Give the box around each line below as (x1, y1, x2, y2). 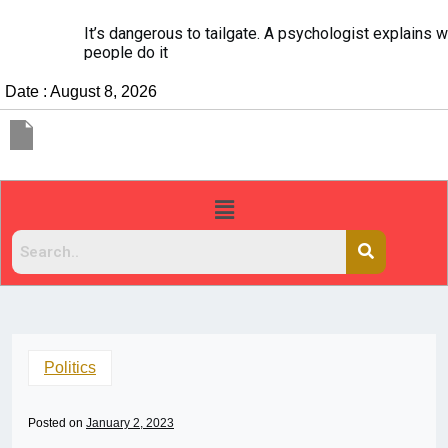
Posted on (28, 416, 86, 431)
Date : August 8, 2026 (5, 83, 157, 100)
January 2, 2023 (86, 416, 174, 431)
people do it (21, 43, 106, 63)
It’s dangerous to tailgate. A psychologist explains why (21, 24, 402, 44)
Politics (44, 359, 96, 377)
